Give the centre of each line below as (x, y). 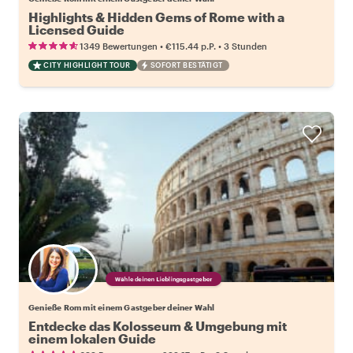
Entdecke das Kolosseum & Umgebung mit (158, 325)
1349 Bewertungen (119, 46)
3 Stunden (245, 46)
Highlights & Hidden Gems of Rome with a (156, 17)
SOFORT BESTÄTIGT (186, 65)
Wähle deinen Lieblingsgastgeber (164, 279)
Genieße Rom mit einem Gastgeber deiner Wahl (122, 307)
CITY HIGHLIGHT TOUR (87, 65)
